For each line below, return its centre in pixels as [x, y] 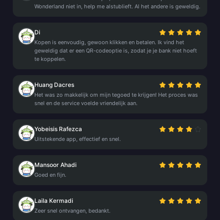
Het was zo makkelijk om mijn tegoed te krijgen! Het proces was [116, 95]
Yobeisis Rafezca [58, 129]
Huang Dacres [54, 85]
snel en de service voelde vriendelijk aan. [86, 103]
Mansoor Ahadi [55, 165]
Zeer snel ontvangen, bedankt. [72, 211]
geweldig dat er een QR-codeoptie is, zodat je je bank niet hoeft [116, 51]
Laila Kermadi [54, 201]
